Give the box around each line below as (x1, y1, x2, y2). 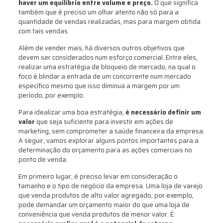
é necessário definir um (125, 107, 201, 118)
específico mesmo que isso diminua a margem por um (18, 81, 180, 92)
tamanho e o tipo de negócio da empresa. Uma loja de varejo (18, 181, 203, 192)
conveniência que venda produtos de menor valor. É (18, 209, 174, 220)
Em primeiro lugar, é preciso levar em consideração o (18, 171, 178, 182)
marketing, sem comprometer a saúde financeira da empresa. (18, 126, 205, 137)
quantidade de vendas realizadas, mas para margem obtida (18, 16, 201, 27)
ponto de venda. (18, 154, 68, 165)
